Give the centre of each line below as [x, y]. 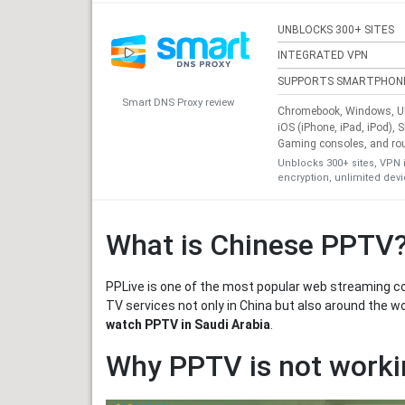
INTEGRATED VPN [323, 56]
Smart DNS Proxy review [178, 102]
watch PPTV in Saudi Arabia [188, 325]
